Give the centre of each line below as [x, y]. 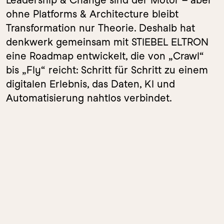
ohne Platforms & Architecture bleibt [92, 14]
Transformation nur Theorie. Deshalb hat [100, 28]
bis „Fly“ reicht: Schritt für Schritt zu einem [107, 70]
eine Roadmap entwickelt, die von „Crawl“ [105, 56]
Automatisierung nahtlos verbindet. [89, 98]
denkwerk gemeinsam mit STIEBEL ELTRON [107, 42]
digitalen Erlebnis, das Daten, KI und [90, 84]
